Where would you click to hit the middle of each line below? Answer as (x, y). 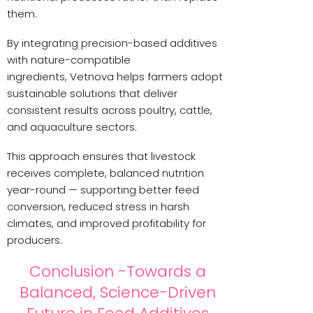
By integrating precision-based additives (112, 43)
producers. (35, 240)
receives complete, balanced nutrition (105, 173)
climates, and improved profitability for (107, 223)
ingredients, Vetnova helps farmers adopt (115, 76)
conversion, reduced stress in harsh (98, 206)
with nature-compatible (69, 59)
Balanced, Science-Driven (117, 292)
